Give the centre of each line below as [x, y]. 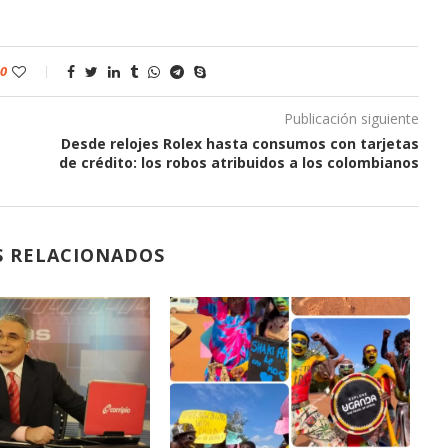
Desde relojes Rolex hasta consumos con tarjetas [239, 143]
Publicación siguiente [351, 118]
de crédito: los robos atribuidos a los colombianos [238, 162]
